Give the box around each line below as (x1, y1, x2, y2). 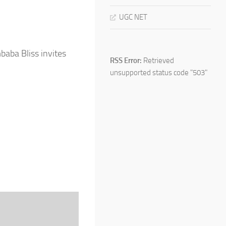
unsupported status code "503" (110, 68, 207, 77)
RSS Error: (110, 55, 142, 65)
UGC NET (119, 12, 147, 22)
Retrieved (142, 55, 174, 65)
